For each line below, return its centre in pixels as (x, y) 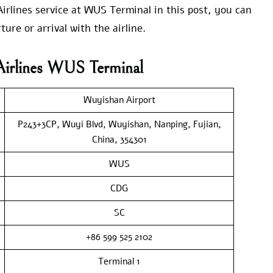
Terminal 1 (119, 261)
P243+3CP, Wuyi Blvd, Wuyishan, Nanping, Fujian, (119, 124)
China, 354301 (119, 139)
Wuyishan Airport (119, 100)
